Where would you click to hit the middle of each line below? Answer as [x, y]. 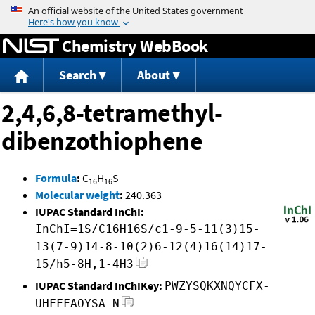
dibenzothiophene [102, 141]
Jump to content [157, 10]
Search [77, 75]
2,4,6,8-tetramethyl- [112, 113]
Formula [56, 178]
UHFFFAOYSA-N [77, 304]
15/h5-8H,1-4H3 [84, 264]
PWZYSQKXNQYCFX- [217, 286]
